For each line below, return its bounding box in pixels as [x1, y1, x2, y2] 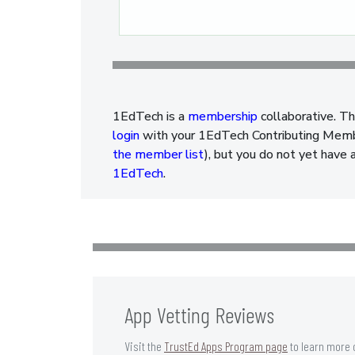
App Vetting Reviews [124, 300, 274, 328]
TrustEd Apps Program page [164, 338, 288, 353]
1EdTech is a [113, 108, 188, 126]
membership [188, 108, 258, 126]
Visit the [124, 338, 164, 353]
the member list [113, 146, 204, 164]
